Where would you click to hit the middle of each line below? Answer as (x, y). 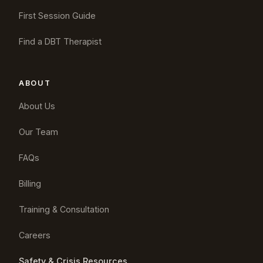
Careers (35, 235)
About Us (37, 106)
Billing (30, 183)
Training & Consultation (64, 209)
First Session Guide (57, 15)
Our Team (38, 131)
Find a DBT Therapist (60, 41)
